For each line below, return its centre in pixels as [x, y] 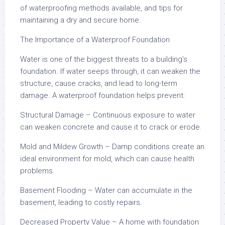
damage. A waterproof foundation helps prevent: [102, 95]
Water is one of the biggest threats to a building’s [104, 59]
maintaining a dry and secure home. [81, 20]
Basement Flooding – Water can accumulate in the [106, 190]
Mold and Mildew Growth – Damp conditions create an [112, 147]
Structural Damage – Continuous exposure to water [108, 115]
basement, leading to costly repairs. [81, 202]
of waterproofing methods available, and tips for [101, 8]
